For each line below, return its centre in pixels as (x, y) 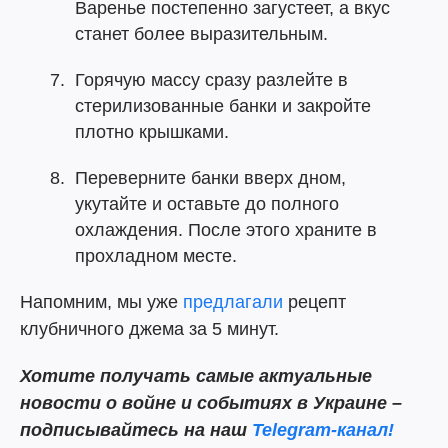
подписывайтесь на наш (133, 430)
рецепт (314, 302)
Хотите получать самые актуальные (196, 376)
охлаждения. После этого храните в (226, 230)
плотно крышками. (152, 132)
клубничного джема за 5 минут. (149, 329)
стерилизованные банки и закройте (223, 106)
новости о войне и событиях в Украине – (211, 403)
